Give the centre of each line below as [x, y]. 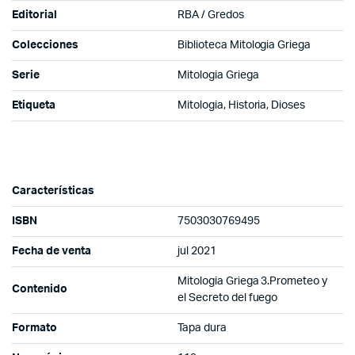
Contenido [40, 289]
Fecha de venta [52, 251]
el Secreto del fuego [228, 298]
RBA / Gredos [211, 15]
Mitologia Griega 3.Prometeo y [253, 281]
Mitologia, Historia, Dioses [242, 105]
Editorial [34, 15]
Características [53, 191]
